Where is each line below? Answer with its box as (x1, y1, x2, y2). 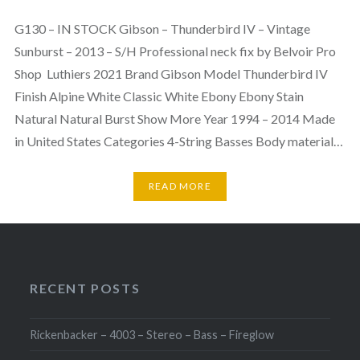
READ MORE (149, 180, 211, 193)
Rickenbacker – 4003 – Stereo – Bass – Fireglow (30, 327, 275, 342)
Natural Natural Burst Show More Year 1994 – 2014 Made (14, 110, 335, 126)
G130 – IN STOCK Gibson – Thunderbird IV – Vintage (14, 20, 310, 36)
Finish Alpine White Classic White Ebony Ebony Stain (14, 88, 304, 104)
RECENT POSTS (30, 280, 141, 296)
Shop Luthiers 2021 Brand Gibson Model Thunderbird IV (14, 65, 328, 81)
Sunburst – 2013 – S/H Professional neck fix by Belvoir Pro (14, 43, 336, 59)
